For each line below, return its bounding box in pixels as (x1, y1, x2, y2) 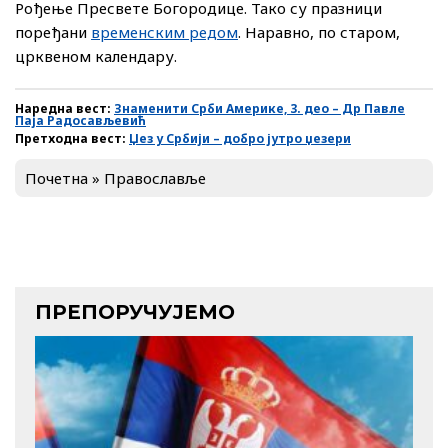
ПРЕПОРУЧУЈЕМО (35, 300, 235, 325)
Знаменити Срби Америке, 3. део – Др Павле (114, 100, 405, 118)
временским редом (91, 22, 238, 43)
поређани (15, 22, 91, 43)
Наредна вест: (15, 100, 114, 118)
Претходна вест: (15, 130, 129, 148)
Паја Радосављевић (15, 112, 146, 130)
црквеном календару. (15, 46, 177, 67)
